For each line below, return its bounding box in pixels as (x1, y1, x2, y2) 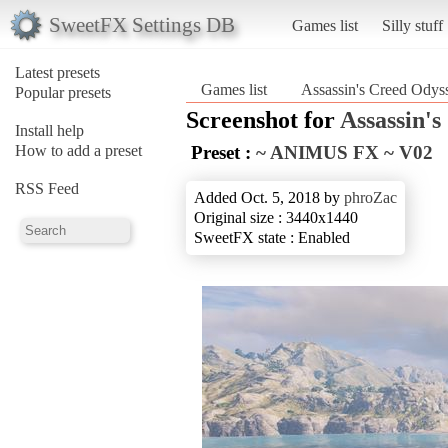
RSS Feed (15, 179, 79, 197)
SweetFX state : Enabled (194, 228, 350, 246)
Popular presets (15, 83, 111, 101)
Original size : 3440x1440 (194, 208, 358, 226)
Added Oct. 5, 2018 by (194, 188, 344, 206)
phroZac (344, 188, 397, 206)
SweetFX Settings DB (48, 12, 235, 36)
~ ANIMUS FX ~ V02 (256, 141, 433, 163)
